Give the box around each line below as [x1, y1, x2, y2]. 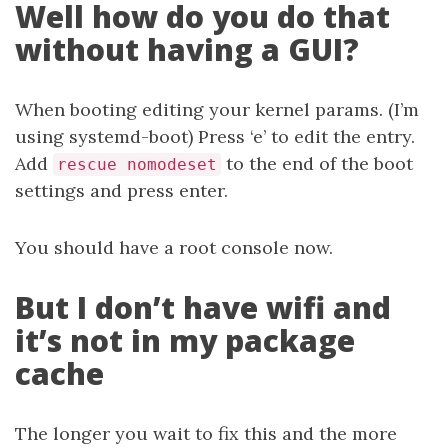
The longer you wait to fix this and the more [15, 421, 397, 445]
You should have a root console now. [15, 235, 333, 259]
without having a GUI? [15, 28, 359, 70]
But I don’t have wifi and [15, 286, 391, 328]
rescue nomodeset [57, 154, 217, 174]
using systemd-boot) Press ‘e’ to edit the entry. [15, 124, 415, 148]
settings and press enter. [15, 178, 228, 202]
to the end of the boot [221, 151, 413, 175]
